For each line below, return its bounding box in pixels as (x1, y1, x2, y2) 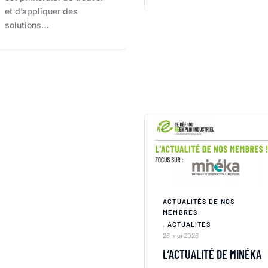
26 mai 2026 (163, 230, 199, 239)
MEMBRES (163, 208, 198, 216)
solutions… (4, 19, 49, 30)
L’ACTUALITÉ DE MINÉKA (163, 246, 262, 261)
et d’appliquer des (4, 5, 78, 16)
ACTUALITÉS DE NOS (163, 197, 235, 205)
